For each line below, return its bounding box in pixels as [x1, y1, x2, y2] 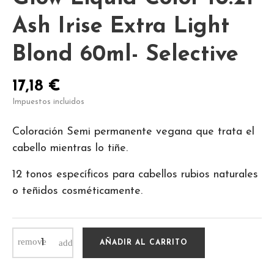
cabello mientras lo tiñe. [12, 142, 128, 154]
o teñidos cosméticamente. [12, 185, 143, 197]
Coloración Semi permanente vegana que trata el [12, 125, 254, 138]
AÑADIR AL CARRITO [100, 239, 188, 246]
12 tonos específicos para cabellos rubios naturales [12, 168, 258, 180]
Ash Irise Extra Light [12, 15, 229, 38]
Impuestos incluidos [12, 97, 84, 106]
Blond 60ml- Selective [12, 43, 239, 66]
